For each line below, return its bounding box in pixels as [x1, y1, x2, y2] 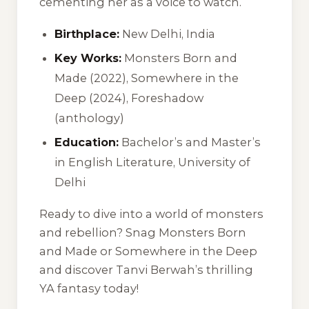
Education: [54, 135, 119, 150]
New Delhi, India [119, 26, 216, 41]
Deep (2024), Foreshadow [54, 90, 204, 105]
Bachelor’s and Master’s [119, 135, 261, 150]
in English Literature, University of [54, 155, 251, 170]
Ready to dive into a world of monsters [39, 206, 263, 221]
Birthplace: [54, 26, 120, 41]
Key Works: [54, 50, 122, 65]
